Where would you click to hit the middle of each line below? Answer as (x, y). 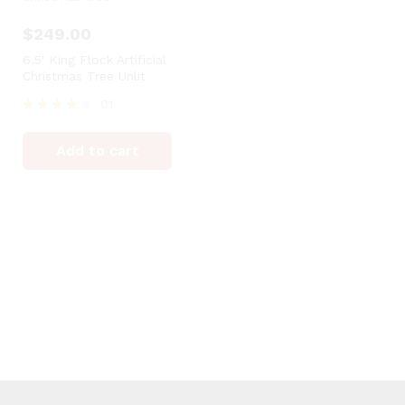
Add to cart (97, 151)
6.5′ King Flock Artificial (95, 60)
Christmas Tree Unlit (85, 76)
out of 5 (45, 154)
